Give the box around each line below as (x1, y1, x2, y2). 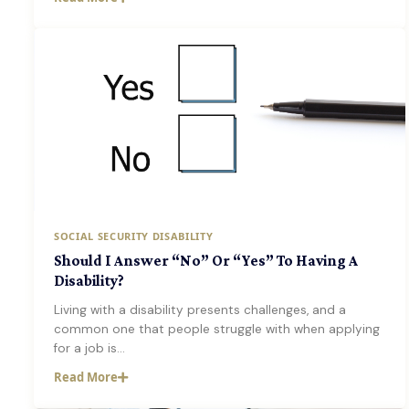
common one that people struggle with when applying (54, 321, 380, 337)
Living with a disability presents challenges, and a (54, 302, 346, 318)
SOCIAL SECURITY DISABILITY (54, 229, 214, 243)
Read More (54, 369, 118, 385)
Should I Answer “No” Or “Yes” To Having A (54, 252, 358, 269)
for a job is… (54, 341, 125, 356)
